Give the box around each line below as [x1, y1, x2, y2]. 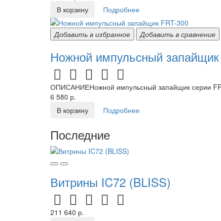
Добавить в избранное [54, 29, 130, 39]
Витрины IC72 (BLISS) [50, 173, 171, 190]
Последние [50, 126, 110, 143]
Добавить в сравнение [140, 29, 216, 39]
